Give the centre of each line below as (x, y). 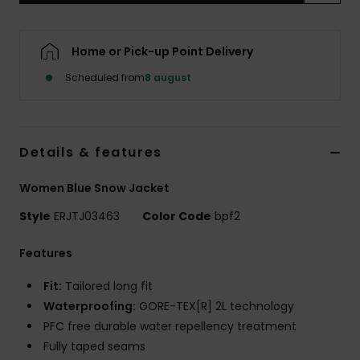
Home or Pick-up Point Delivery (162, 51)
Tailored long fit (107, 286)
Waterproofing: (90, 306)
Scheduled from (105, 77)
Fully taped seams (94, 346)
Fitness (311, 151)
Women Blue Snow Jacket (94, 188)
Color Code (177, 216)
